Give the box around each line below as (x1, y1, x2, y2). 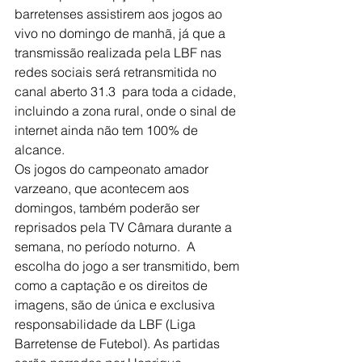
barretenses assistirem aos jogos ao (15, 6, 225, 23)
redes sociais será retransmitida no (15, 64, 220, 81)
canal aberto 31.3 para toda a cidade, (15, 83, 239, 100)
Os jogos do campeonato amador (15, 161, 212, 178)
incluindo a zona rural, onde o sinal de (15, 103, 239, 120)
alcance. (15, 141, 65, 158)
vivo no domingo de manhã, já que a (15, 25, 229, 42)
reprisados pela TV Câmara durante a (15, 219, 235, 236)
